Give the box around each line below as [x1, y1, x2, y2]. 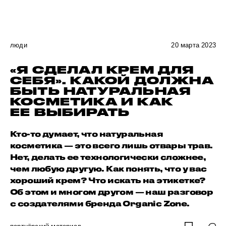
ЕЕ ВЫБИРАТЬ [10, 106, 130, 118]
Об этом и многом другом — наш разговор [10, 187, 213, 196]
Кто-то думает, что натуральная [10, 129, 163, 138]
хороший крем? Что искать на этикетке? [10, 176, 205, 185]
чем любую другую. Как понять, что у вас [10, 164, 207, 173]
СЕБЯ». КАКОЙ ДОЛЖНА [10, 74, 214, 86]
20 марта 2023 [171, 41, 216, 49]
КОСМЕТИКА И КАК [10, 95, 173, 107]
